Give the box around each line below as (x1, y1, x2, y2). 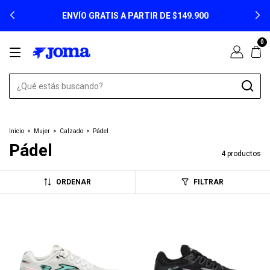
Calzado (60, 128, 83, 134)
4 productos (221, 149, 261, 158)
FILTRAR (193, 178, 224, 186)
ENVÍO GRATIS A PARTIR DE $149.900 (61, 11, 209, 20)
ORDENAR (55, 178, 91, 186)
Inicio (9, 128, 24, 134)
